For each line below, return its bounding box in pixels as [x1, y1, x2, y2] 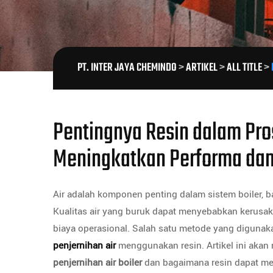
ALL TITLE [227, 59, 262, 77]
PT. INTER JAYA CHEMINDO [77, 59, 177, 77]
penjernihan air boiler [53, 256, 142, 269]
